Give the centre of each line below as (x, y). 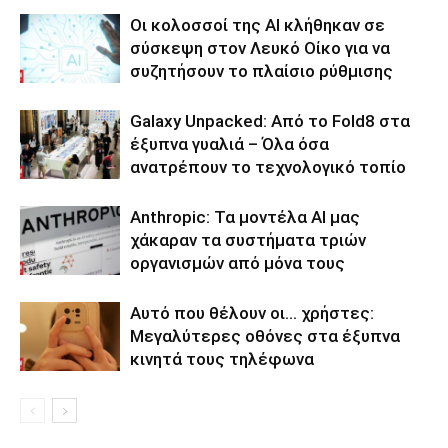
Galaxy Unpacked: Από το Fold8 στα (270, 121)
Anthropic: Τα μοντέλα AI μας (245, 217)
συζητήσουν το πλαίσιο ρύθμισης (261, 71)
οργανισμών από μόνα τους (237, 263)
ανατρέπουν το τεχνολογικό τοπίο (268, 167)
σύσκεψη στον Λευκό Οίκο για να (260, 48)
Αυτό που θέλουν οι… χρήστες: (252, 313)
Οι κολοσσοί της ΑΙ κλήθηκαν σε (257, 25)
